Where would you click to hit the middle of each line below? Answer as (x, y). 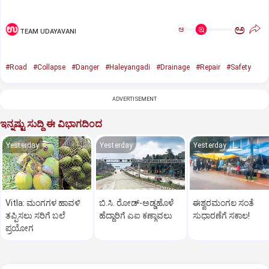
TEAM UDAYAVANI (48, 31)
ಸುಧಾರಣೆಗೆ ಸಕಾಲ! (221, 215)
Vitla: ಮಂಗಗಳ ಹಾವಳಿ (43, 203)
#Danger (85, 68)
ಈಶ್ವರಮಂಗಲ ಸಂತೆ (223, 203)
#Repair (208, 68)
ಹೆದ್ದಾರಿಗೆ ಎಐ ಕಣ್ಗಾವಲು (136, 215)
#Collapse (49, 68)
